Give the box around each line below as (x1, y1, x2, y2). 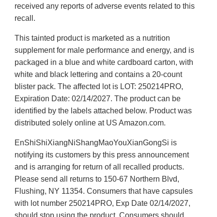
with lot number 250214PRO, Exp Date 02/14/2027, (15, 199, 190, 208)
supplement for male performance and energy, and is (15, 46, 194, 55)
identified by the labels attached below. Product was (15, 107, 192, 115)
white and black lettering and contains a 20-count (15, 70, 182, 79)
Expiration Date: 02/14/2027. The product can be (15, 94, 181, 103)
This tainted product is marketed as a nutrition (15, 34, 170, 43)
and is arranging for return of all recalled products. (15, 163, 184, 171)
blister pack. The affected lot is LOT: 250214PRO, (15, 82, 183, 91)
